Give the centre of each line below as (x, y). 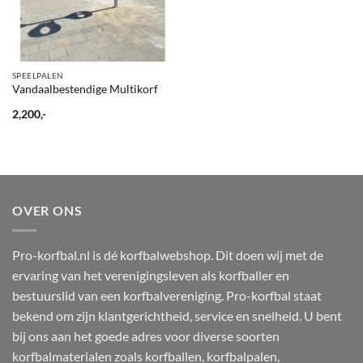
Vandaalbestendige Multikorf (85, 89)
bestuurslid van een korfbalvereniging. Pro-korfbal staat (167, 295)
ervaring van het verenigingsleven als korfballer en (151, 275)
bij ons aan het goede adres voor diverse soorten (146, 335)
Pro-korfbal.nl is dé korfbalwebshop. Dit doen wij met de (168, 254)
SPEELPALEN (38, 75)
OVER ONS (47, 211)
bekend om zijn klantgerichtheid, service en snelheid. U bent (177, 315)
